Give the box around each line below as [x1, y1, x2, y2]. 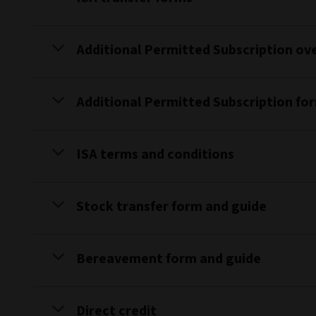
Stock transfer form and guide [76, 197, 267, 217]
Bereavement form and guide [76, 249, 261, 269]
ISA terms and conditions [76, 145, 234, 164]
